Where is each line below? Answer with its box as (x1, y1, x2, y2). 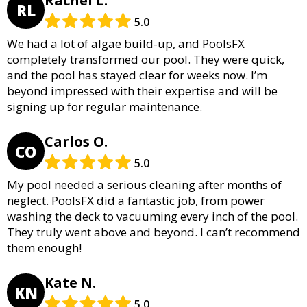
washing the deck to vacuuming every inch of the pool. (7, 208, 298, 225)
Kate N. (45, 273, 96, 293)
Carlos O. (45, 132, 108, 151)
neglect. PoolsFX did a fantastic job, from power (7, 193, 265, 209)
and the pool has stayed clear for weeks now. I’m (7, 67, 267, 84)
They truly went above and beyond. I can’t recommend (7, 224, 300, 241)
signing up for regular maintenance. (7, 99, 202, 115)
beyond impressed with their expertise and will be (7, 83, 278, 99)
